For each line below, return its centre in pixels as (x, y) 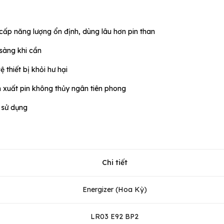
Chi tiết (114, 162)
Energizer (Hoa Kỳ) (114, 189)
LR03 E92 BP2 (114, 216)
